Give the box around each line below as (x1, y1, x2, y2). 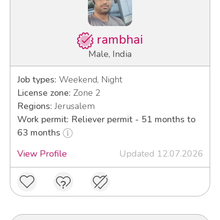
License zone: (17, 86, 71, 99)
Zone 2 (70, 86, 101, 99)
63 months (17, 126, 63, 138)
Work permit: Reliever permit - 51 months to (17, 113, 195, 125)
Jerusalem (52, 100, 95, 112)
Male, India (88, 48, 132, 60)
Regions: (17, 100, 52, 112)
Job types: (17, 73, 56, 85)
